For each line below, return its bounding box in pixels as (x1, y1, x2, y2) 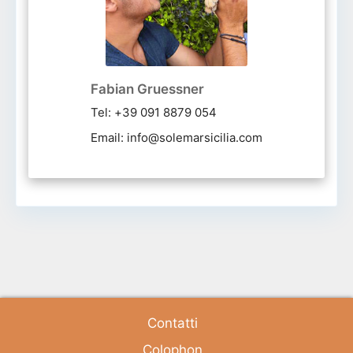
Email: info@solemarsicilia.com (91, 130, 262, 146)
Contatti (147, 315, 198, 332)
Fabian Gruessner (91, 81, 204, 98)
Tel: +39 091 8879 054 (91, 105, 217, 121)
